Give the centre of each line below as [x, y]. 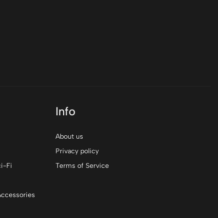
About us [70, 136]
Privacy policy [77, 151]
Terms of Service [82, 165]
